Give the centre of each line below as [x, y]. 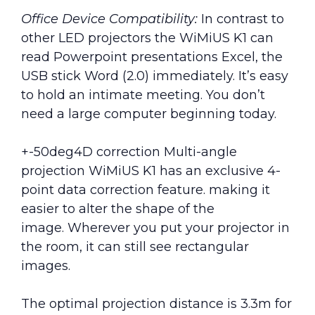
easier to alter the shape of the [118, 208]
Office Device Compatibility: [109, 19]
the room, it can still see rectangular [135, 246]
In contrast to [241, 19]
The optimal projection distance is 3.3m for [156, 303]
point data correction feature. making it [146, 189]
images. [46, 265]
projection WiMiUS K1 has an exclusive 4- [151, 171]
